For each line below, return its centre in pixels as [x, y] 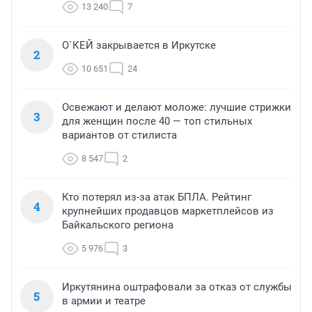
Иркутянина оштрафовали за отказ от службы [177, 287]
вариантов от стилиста [119, 135]
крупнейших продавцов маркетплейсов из [168, 211]
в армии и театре [104, 301]
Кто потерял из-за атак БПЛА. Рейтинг [157, 197]
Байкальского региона [118, 225]
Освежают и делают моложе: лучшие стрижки [177, 108]
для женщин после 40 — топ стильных [157, 122]
